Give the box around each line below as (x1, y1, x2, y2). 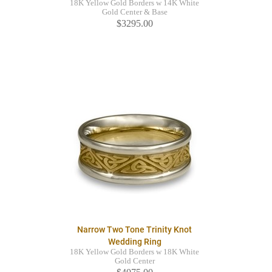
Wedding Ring (107, 237, 161, 247)
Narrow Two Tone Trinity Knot (77, 225, 192, 235)
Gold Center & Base (101, 8, 168, 17)
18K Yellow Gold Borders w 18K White (70, 248, 199, 257)
